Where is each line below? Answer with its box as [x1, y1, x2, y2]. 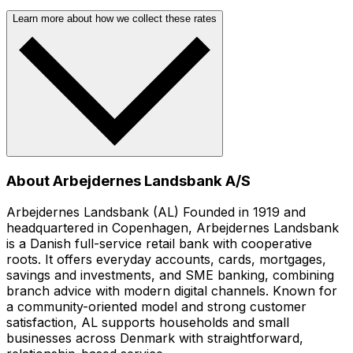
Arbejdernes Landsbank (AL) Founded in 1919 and [6, 204, 306, 221]
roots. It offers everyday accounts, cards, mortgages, [6, 251, 326, 268]
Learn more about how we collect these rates [13, 12, 217, 24]
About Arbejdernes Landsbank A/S [6, 171, 251, 190]
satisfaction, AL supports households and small [6, 314, 289, 331]
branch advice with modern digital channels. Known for [6, 283, 337, 299]
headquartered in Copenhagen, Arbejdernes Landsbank [6, 220, 339, 236]
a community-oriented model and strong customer [6, 299, 307, 315]
